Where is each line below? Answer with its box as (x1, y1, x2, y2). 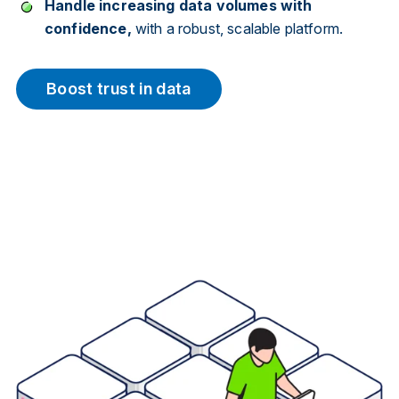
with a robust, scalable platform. (134, 19, 344, 37)
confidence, (44, 19, 135, 37)
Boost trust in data (45, 78, 191, 98)
